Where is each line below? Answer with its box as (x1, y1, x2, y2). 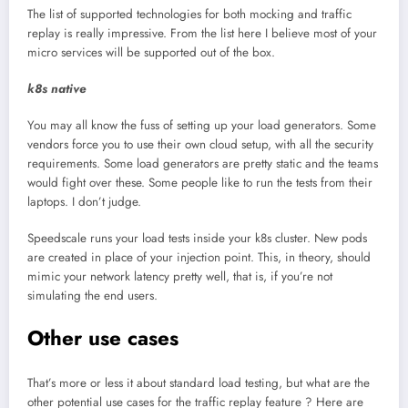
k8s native (27, 80, 87, 98)
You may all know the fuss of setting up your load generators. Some (27, 117, 376, 135)
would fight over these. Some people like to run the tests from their (27, 174, 372, 192)
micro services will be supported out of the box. (27, 43, 275, 61)
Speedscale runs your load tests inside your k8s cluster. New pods (27, 229, 367, 248)
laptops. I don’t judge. (27, 193, 141, 211)
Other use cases (27, 322, 178, 352)
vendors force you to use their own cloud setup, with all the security (27, 136, 373, 154)
